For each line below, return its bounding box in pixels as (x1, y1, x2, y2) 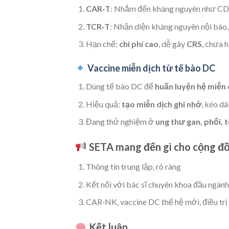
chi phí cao (119, 39, 158, 49)
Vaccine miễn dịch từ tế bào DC (87, 62, 215, 74)
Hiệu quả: (85, 99, 122, 109)
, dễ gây (158, 39, 187, 49)
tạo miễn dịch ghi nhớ (121, 99, 201, 109)
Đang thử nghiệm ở (85, 117, 155, 127)
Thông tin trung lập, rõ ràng (85, 161, 181, 171)
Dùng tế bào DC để (85, 81, 155, 91)
